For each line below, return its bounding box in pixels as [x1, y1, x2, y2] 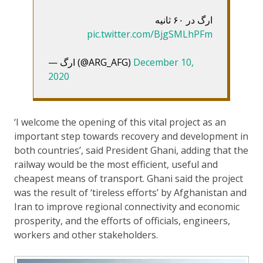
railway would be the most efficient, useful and [14, 157, 218, 171]
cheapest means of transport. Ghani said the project [14, 171, 243, 185]
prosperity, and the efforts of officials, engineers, [14, 214, 230, 227]
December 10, [133, 55, 194, 69]
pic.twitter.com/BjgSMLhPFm [87, 27, 213, 41]
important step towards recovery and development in [14, 129, 248, 143]
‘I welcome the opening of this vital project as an [14, 115, 226, 129]
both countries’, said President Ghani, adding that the [14, 143, 248, 157]
